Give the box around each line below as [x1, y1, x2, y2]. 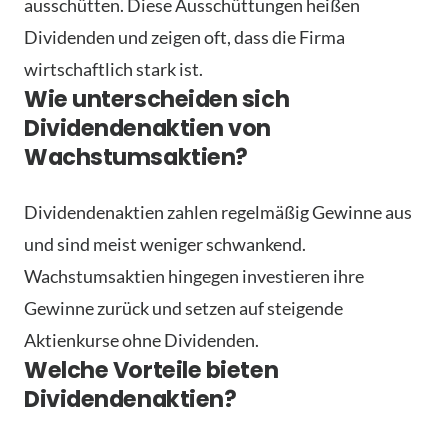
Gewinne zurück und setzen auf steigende [24, 296, 343, 319]
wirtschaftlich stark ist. [24, 57, 203, 80]
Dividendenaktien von [24, 111, 272, 144]
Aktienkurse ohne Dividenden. [24, 328, 259, 351]
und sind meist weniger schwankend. [24, 232, 306, 255]
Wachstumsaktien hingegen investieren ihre [24, 264, 364, 287]
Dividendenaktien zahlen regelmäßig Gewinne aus [24, 200, 412, 223]
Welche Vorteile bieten [24, 353, 279, 386]
